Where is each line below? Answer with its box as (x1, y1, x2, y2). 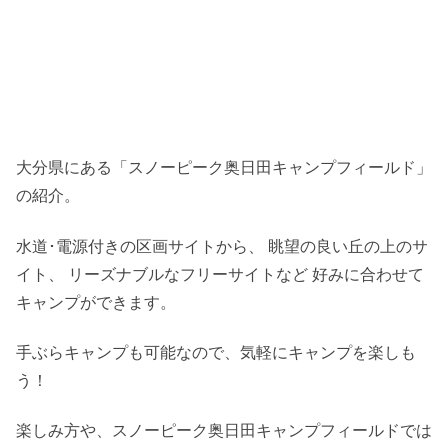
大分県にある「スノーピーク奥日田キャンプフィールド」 (16, 159, 432, 177)
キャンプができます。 (16, 293, 176, 311)
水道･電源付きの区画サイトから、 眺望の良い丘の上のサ (16, 237, 428, 255)
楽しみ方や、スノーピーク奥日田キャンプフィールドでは (16, 422, 432, 440)
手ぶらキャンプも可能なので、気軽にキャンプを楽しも (16, 343, 416, 361)
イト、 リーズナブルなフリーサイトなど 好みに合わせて (16, 265, 424, 283)
